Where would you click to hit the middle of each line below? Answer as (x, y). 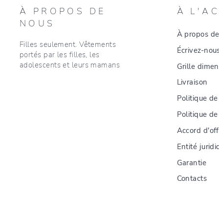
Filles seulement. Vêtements (68, 44)
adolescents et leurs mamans (70, 65)
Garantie (192, 163)
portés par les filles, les (60, 55)
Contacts (192, 179)
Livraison (192, 82)
